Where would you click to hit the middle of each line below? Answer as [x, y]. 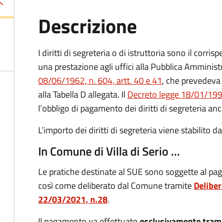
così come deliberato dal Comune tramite [116, 186]
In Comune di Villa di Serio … [109, 151]
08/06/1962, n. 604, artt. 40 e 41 [100, 81]
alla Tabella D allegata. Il [83, 94]
